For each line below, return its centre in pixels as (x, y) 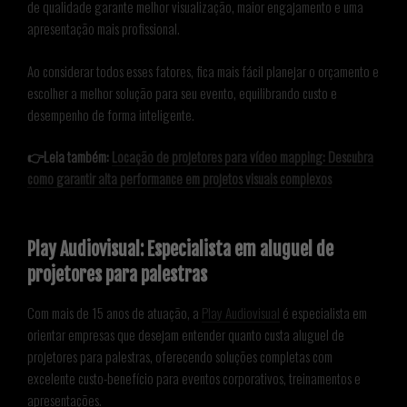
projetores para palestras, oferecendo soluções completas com (180, 356)
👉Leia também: (69, 157)
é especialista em (323, 312)
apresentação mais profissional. (104, 29)
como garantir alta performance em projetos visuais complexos (179, 179)
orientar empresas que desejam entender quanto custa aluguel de (186, 334)
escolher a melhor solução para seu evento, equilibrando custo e (182, 92)
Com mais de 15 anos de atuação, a (114, 312)
